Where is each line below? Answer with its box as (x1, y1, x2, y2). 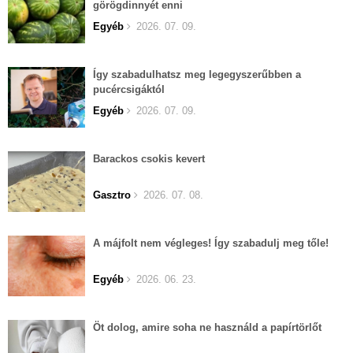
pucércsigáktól (93, 83, 165, 95)
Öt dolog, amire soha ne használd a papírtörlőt (93, 321, 321, 333)
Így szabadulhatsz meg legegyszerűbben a (93, 68, 301, 80)
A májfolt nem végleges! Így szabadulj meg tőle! (93, 236, 329, 249)
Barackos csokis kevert (93, 152, 205, 165)
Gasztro (93, 188, 131, 201)
